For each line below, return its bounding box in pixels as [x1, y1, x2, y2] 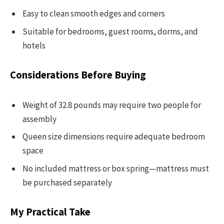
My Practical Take [10, 205, 90, 219]
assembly [22, 113, 56, 124]
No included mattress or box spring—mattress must [22, 162, 209, 174]
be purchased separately [22, 176, 112, 188]
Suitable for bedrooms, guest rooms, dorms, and [22, 25, 198, 37]
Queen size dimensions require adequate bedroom [22, 131, 205, 142]
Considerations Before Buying [10, 68, 146, 82]
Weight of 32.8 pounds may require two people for [22, 99, 201, 110]
